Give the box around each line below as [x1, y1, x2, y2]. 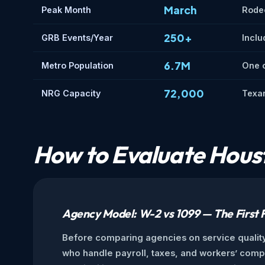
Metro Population [41, 60, 114, 71]
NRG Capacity [41, 88, 101, 99]
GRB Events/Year [41, 33, 113, 43]
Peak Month [41, 5, 91, 15]
